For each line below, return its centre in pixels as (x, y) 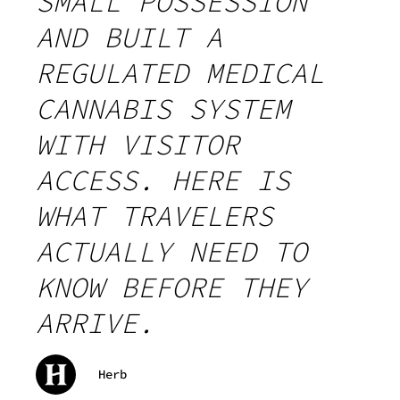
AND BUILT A (129, 37)
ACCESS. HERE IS (163, 180)
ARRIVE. (95, 323)
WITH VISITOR (137, 144)
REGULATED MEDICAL (180, 73)
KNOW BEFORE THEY (171, 287)
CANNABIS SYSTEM (163, 108)
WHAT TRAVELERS (154, 216)
